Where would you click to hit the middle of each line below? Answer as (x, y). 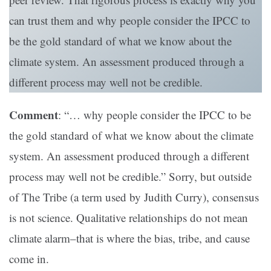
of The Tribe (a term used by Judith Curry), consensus (134, 197)
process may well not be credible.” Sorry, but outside (130, 177)
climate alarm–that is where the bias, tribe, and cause (129, 238)
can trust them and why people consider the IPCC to (130, 21)
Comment (34, 115)
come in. (29, 259)
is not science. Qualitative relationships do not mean (129, 218)
